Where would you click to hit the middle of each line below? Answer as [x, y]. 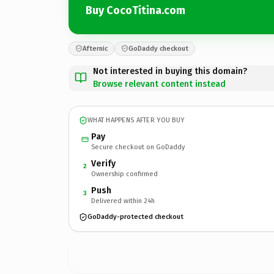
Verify [103, 163]
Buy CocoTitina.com [135, 10]
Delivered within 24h [123, 201]
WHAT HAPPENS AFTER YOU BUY [136, 120]
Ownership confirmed [124, 174]
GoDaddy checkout [158, 48]
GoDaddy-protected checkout [135, 217]
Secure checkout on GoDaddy [138, 147]
